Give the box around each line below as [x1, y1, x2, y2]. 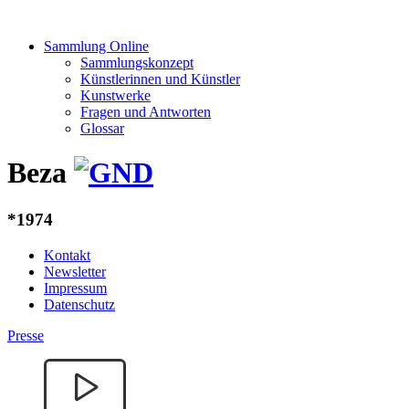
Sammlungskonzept [80, 55, 194, 70]
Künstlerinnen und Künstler [80, 71, 240, 87]
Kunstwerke [80, 88, 151, 103]
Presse [7, 327, 44, 343]
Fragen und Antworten [80, 104, 211, 120]
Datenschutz [44, 296, 115, 312]
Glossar [80, 121, 124, 136]
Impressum [44, 279, 107, 296]
